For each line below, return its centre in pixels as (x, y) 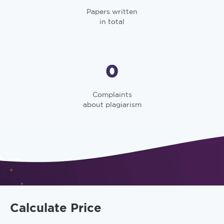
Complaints (112, 94)
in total (112, 21)
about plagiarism (112, 104)
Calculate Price (56, 207)
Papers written (112, 11)
